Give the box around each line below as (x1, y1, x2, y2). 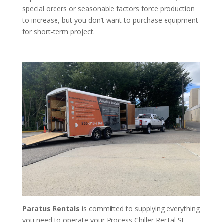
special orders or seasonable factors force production (22, 4, 195, 14)
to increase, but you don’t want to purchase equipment (22, 15, 198, 25)
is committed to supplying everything (79, 204, 200, 214)
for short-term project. (22, 27, 95, 37)
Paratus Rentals (22, 204, 80, 214)
